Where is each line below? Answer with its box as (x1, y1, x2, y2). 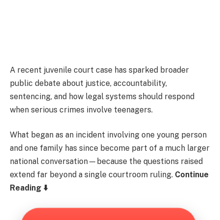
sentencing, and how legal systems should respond (10, 91, 194, 101)
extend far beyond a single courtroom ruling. (10, 170, 175, 180)
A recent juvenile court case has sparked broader (10, 65, 189, 75)
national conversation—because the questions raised (10, 157, 203, 166)
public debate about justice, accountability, (10, 78, 167, 88)
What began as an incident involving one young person (10, 130, 207, 140)
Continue (175, 170, 209, 180)
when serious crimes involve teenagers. (10, 105, 153, 114)
